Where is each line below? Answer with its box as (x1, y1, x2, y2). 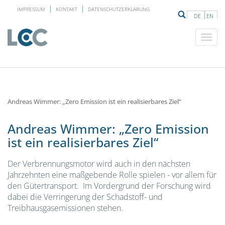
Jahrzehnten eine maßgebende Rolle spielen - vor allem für (8, 169, 216, 180)
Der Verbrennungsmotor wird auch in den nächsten (8, 158, 190, 169)
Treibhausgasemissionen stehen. (8, 202, 123, 213)
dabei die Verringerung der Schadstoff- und (8, 191, 163, 202)
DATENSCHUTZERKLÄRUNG (87, 6, 150, 13)
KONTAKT (55, 6, 77, 13)
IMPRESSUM (17, 6, 45, 13)
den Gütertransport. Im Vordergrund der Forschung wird (8, 180, 211, 191)
